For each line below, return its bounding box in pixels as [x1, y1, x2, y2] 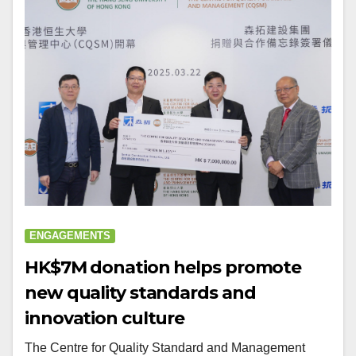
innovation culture [25, 307, 185, 329]
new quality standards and [25, 281, 256, 304]
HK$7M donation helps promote [25, 256, 302, 278]
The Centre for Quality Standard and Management [25, 340, 305, 354]
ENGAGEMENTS [29, 229, 110, 242]
